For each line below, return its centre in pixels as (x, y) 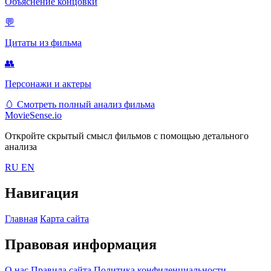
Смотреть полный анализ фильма (86, 105)
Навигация (42, 193)
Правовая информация (81, 245)
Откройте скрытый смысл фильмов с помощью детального (127, 136)
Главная (21, 219)
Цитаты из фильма (43, 43)
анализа (21, 147)
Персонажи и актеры (48, 84)
